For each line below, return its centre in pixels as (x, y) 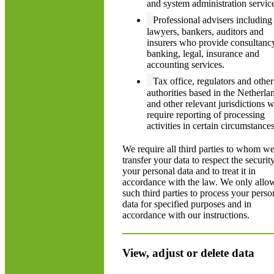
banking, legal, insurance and (203, 54)
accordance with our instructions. (186, 215)
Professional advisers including (213, 20)
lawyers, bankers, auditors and (205, 31)
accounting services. (186, 65)
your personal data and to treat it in (189, 171)
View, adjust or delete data (188, 253)
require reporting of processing (206, 115)
